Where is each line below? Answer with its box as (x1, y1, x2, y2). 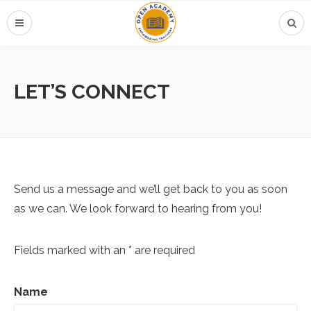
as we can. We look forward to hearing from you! (14, 202, 262, 215)
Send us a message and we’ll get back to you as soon (14, 183, 287, 196)
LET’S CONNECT (14, 80, 170, 103)
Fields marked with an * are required (14, 244, 195, 257)
